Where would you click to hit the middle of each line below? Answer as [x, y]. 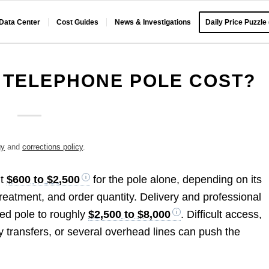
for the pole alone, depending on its [176, 180]
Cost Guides [78, 22]
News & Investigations [153, 22]
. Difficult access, [222, 215]
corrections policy [53, 147]
